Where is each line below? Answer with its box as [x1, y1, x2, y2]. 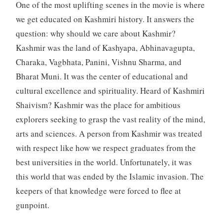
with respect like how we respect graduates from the [15, 142, 196, 154]
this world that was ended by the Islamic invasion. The [15, 171, 204, 183]
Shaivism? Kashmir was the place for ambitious [15, 99, 181, 111]
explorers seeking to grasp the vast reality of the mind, [15, 113, 205, 125]
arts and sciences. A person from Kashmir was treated [15, 128, 202, 140]
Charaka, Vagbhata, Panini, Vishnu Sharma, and [15, 56, 182, 68]
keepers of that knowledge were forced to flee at [15, 185, 181, 197]
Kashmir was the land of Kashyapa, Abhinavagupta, [15, 42, 195, 54]
